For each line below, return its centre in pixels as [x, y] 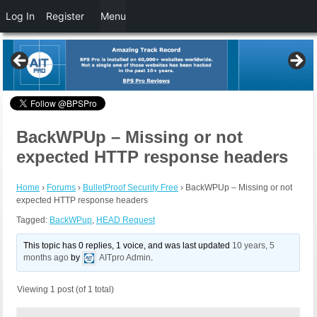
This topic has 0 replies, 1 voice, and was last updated [128, 246]
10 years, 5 [254, 246]
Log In [20, 16]
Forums [61, 188]
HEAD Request [126, 220]
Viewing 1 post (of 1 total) [65, 290]
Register [65, 16]
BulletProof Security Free [131, 188]
